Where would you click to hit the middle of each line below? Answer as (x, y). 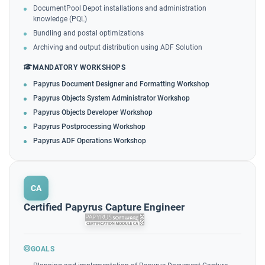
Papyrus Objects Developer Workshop (93, 112)
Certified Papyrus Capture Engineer (104, 207)
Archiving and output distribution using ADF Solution (118, 47)
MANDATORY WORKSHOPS (79, 67)
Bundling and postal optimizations (88, 33)
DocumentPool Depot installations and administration (120, 8)
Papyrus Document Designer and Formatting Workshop (121, 84)
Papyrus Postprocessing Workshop (89, 126)
